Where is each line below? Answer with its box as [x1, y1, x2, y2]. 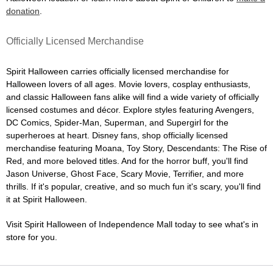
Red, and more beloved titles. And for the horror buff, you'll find [6, 155, 248, 166]
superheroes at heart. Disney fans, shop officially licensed [6, 130, 228, 140]
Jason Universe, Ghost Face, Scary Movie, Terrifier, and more [6, 168, 244, 179]
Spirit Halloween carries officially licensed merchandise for [6, 66, 229, 76]
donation [6, 5, 40, 16]
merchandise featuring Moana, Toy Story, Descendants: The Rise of [6, 143, 267, 153]
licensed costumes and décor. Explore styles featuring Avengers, [6, 104, 254, 115]
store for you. [6, 232, 57, 242]
